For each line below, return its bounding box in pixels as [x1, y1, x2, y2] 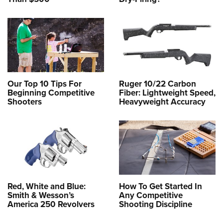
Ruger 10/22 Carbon [119, 78, 196, 91]
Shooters [7, 96, 42, 109]
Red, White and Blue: [7, 180, 86, 193]
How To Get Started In [119, 180, 202, 193]
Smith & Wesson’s [7, 189, 74, 202]
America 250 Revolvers [7, 198, 95, 211]
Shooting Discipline [119, 198, 192, 211]
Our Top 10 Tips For [7, 78, 82, 91]
